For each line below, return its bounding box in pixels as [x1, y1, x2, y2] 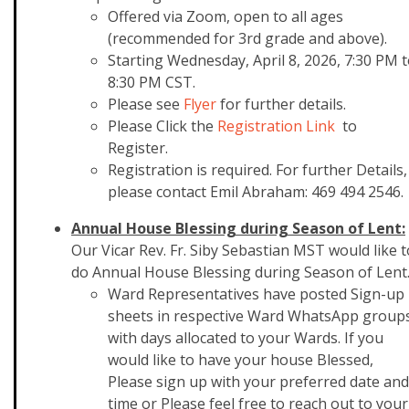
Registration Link [217, 116, 335, 136]
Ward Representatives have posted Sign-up [108, 284, 404, 304]
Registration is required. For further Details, [108, 160, 407, 180]
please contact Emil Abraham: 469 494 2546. [108, 182, 404, 202]
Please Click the [108, 116, 217, 136]
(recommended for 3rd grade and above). [108, 28, 387, 48]
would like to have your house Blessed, [108, 350, 373, 370]
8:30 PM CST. [108, 72, 195, 92]
